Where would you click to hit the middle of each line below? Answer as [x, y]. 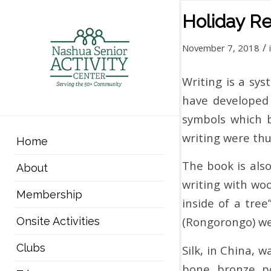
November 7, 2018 [221, 48]
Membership [49, 194]
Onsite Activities [58, 221]
